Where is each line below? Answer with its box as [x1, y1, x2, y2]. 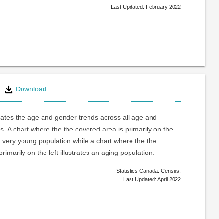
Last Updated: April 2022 [123, 176, 181, 183]
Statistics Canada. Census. [116, 168, 181, 174]
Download [13, 85, 46, 93]
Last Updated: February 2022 [110, 4, 181, 10]
